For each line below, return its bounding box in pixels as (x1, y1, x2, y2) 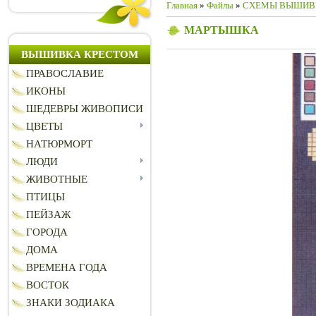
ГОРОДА (26, 226, 68, 238)
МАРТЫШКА (184, 23, 259, 36)
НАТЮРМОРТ (26, 138, 92, 150)
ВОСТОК (26, 279, 69, 291)
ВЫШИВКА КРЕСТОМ (21, 49, 138, 61)
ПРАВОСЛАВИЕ (26, 68, 104, 80)
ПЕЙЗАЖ (26, 209, 71, 221)
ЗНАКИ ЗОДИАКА (26, 297, 115, 309)
